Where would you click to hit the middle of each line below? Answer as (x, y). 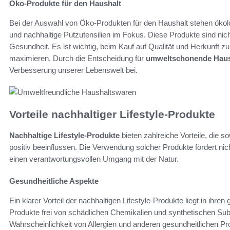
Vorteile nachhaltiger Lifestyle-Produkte (112, 114)
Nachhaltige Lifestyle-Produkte (64, 135)
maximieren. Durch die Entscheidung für (78, 59)
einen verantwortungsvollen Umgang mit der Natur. (94, 159)
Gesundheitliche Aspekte (54, 181)
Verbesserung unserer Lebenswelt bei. (73, 70)
